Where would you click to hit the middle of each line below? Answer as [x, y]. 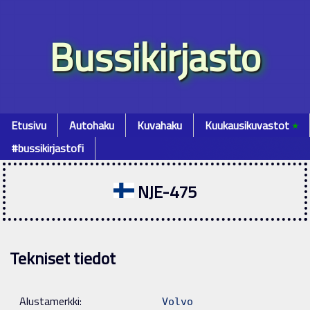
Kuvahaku [159, 125]
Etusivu [29, 125]
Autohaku [92, 125]
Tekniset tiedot [63, 258]
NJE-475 [165, 192]
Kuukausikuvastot [248, 125]
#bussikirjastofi [47, 148]
